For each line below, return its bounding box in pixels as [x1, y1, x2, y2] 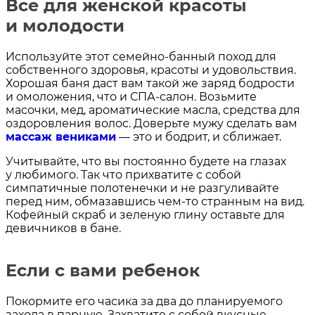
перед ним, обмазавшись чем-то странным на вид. [6, 195, 304, 209]
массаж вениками [6, 130, 116, 144]
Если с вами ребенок [6, 259, 200, 281]
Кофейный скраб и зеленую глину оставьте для [6, 208, 285, 222]
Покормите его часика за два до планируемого [6, 294, 283, 308]
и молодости [6, 15, 124, 37]
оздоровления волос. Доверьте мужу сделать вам [6, 117, 297, 131]
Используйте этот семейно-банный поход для [6, 50, 276, 64]
